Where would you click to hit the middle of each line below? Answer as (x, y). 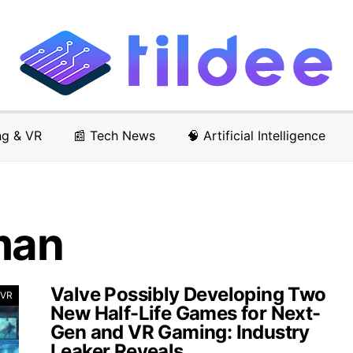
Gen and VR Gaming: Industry (180, 332)
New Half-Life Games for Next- (186, 313)
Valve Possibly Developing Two (188, 294)
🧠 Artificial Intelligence (256, 136)
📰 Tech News (114, 136)
